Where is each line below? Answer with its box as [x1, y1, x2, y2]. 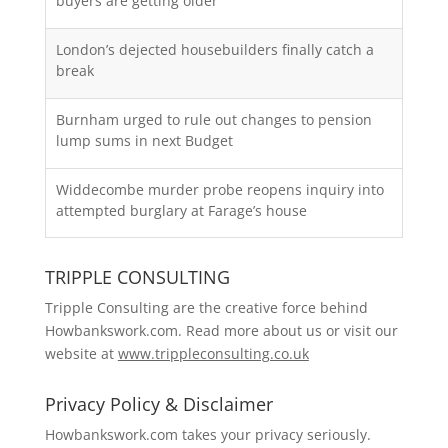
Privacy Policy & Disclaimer [44, 391, 273, 416]
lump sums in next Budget [55, 130, 233, 150]
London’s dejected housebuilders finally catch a [55, 39, 374, 59]
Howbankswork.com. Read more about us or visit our [44, 320, 398, 340]
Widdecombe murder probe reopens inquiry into [55, 179, 384, 199]
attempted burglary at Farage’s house [55, 200, 307, 220]
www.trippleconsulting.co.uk [117, 343, 309, 363]
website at [44, 343, 118, 363]
